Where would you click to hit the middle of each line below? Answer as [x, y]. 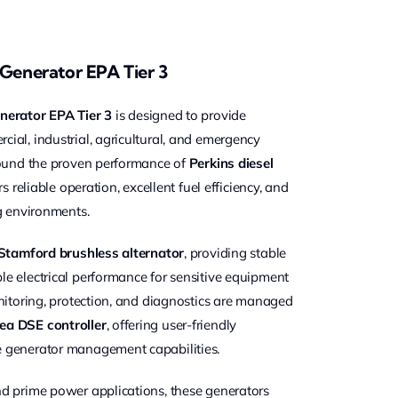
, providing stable [235, 253]
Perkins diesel [231, 163]
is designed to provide [179, 115]
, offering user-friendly [171, 325]
